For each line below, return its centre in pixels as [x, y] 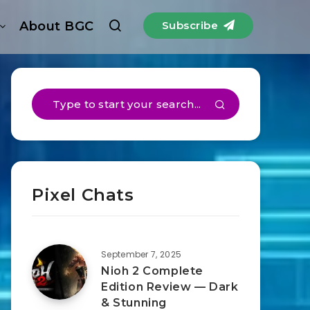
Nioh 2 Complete [152, 271]
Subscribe [191, 25]
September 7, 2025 [142, 254]
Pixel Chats [83, 195]
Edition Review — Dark [170, 287]
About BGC [57, 26]
